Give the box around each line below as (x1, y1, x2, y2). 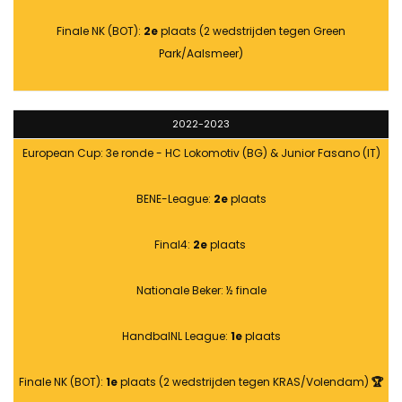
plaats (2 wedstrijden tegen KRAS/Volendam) (118, 374, 371, 390)
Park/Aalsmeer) (159, 46, 243, 62)
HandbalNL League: (121, 328, 231, 345)
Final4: (153, 237, 193, 253)
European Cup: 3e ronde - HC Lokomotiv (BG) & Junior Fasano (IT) (22, 145, 380, 162)
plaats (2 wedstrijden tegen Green (158, 23, 345, 39)
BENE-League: (135, 191, 214, 207)
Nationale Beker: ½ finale (135, 283, 267, 299)
